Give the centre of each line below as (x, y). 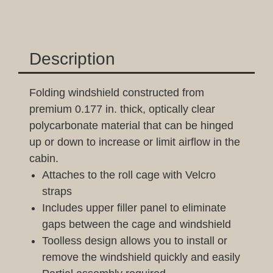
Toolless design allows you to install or (134, 240)
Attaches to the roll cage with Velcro (129, 175)
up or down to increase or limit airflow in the (135, 142)
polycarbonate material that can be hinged (131, 125)
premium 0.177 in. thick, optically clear (122, 109)
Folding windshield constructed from (117, 92)
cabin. (44, 158)
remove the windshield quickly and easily (141, 257)
